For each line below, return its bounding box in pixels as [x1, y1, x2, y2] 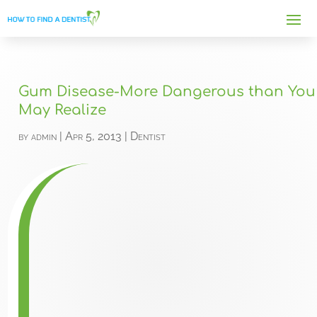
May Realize [18, 102, 107, 118]
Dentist [130, 129, 166, 143]
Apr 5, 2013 [65, 129, 122, 143]
